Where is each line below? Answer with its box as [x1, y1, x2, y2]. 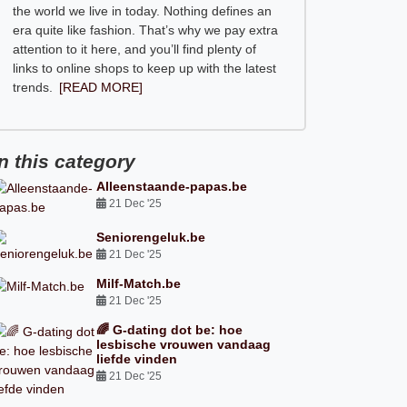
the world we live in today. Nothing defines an [12, 4, 272, 18]
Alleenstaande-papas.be [96, 179, 248, 194]
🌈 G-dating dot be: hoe [96, 323, 243, 337]
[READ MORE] [58, 80, 143, 94]
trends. [12, 80, 53, 94]
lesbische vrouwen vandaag [96, 337, 272, 352]
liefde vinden [96, 352, 178, 366]
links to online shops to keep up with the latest [12, 61, 276, 75]
